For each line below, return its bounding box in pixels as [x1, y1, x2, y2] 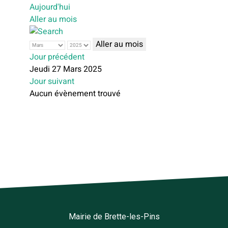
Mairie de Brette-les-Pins [68, 212, 160, 222]
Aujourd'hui [30, 1, 70, 13]
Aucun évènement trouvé [30, 88, 121, 100]
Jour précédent [30, 51, 84, 64]
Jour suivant [30, 75, 74, 88]
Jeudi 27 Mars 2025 [30, 63, 102, 76]
